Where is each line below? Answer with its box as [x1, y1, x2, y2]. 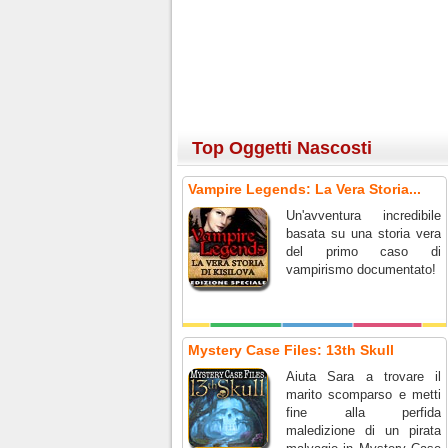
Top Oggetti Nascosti [192, 138, 372, 158]
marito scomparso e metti [286, 387, 441, 402]
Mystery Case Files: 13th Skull [188, 342, 394, 358]
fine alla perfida [286, 405, 441, 420]
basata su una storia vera [286, 226, 441, 241]
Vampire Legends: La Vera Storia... [188, 181, 421, 197]
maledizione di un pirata [286, 423, 441, 438]
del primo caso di [286, 244, 441, 259]
